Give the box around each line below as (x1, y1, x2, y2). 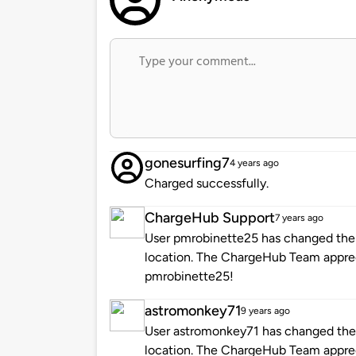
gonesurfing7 (145, 154, 230, 172)
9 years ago (241, 305, 290, 317)
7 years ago (275, 212, 323, 224)
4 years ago (230, 157, 279, 169)
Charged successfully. (145, 176, 269, 192)
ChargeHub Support (145, 209, 275, 227)
